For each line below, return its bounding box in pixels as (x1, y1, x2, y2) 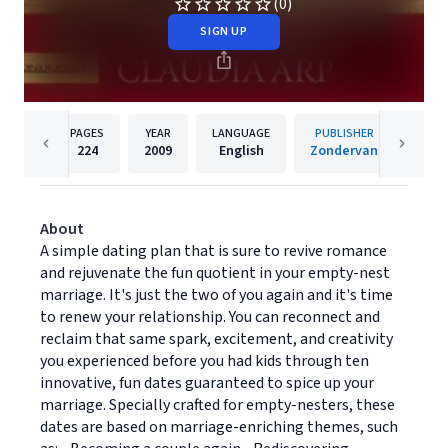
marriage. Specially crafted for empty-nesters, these (40, 394, 395, 416)
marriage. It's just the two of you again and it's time (40, 284, 393, 306)
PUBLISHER (314, 125, 374, 142)
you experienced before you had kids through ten (40, 350, 369, 372)
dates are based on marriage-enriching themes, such (40, 416, 398, 438)
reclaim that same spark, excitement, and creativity (40, 328, 393, 350)
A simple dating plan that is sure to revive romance (40, 240, 387, 262)
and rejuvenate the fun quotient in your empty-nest (40, 262, 390, 284)
